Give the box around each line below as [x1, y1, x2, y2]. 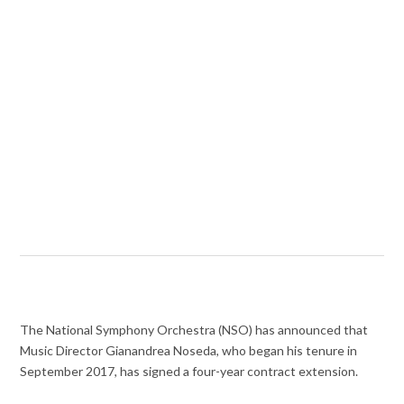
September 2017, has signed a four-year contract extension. [20, 363, 359, 380]
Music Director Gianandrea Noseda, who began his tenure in [20, 343, 358, 359]
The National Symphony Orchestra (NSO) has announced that [20, 322, 369, 338]
